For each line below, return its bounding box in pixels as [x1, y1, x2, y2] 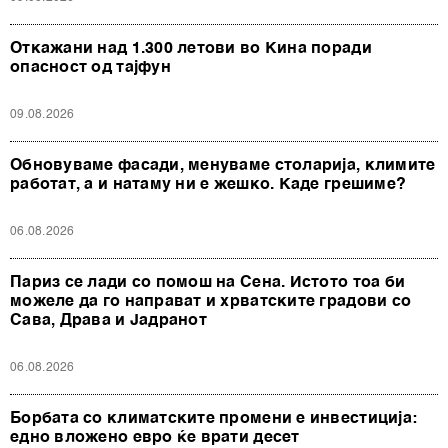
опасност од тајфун [10, 59, 171, 76]
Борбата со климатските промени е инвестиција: [10, 410, 418, 427]
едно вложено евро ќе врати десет [10, 429, 300, 446]
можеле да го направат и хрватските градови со [10, 293, 412, 310]
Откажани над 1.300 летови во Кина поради [10, 40, 372, 57]
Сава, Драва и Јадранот [10, 312, 207, 329]
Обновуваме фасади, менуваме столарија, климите [10, 157, 436, 174]
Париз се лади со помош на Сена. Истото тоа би [10, 274, 406, 291]
